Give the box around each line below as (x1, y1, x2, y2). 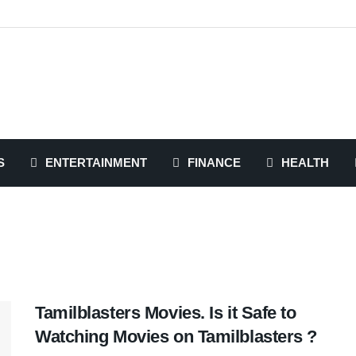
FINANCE (188, 156, 241, 169)
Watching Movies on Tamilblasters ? (35, 327, 318, 346)
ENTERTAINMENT (45, 156, 147, 169)
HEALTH (281, 156, 329, 169)
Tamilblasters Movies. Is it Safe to (35, 303, 296, 323)
